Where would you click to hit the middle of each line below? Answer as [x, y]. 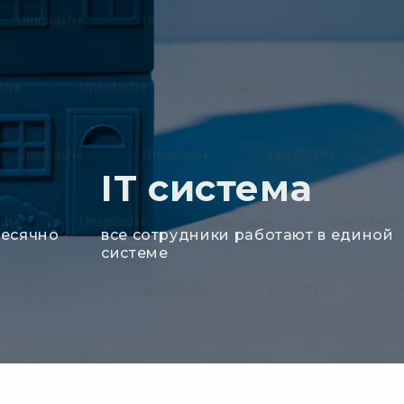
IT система [207, 188]
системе [135, 252]
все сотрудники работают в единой [248, 234]
